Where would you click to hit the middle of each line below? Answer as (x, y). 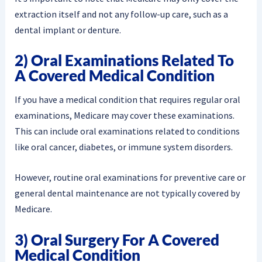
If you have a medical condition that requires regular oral (127, 99)
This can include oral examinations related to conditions (127, 131)
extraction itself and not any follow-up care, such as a (121, 14)
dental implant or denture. (68, 30)
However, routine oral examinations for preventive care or (130, 177)
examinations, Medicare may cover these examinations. (124, 115)
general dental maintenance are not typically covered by (127, 193)
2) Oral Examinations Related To (124, 61)
